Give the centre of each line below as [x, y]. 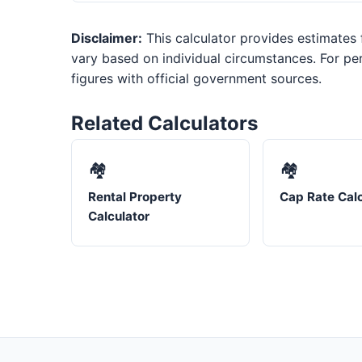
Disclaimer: [107, 38]
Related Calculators [164, 124]
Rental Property [135, 197]
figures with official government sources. [196, 79]
